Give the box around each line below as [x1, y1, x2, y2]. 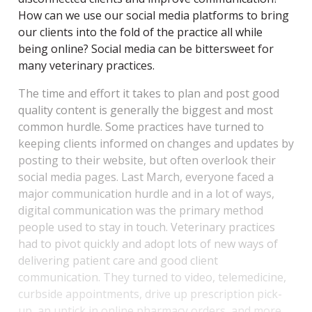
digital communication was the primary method [18, 202, 263, 218]
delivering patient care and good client [18, 252, 218, 268]
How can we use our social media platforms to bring [18, 7, 289, 23]
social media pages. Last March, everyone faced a [18, 169, 274, 185]
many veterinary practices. [18, 57, 155, 73]
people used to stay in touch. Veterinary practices [18, 219, 275, 235]
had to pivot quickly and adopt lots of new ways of [18, 235, 278, 251]
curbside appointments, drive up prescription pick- [18, 286, 282, 302]
